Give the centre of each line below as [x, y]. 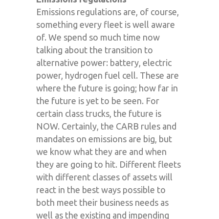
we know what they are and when [101, 151]
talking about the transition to [95, 50]
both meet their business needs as [102, 202]
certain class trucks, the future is [99, 113]
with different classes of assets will [104, 177]
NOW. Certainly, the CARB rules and [106, 126]
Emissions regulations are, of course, [108, 11]
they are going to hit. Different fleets [109, 164]
